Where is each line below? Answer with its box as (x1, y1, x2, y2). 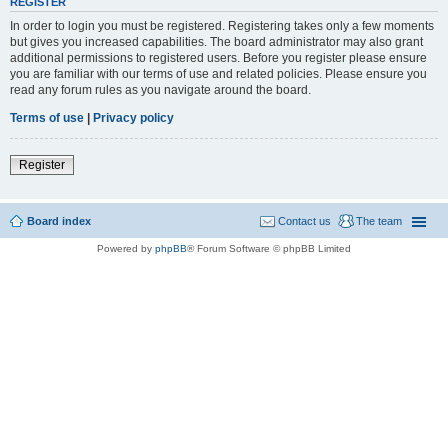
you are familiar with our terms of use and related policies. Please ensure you (10, 66, 427, 81)
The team (356, 214, 402, 227)
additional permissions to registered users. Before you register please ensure (10, 50, 427, 65)
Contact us (278, 214, 331, 227)
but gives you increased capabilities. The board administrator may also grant (10, 34, 423, 49)
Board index (27, 214, 91, 227)
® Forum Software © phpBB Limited (187, 242, 351, 254)
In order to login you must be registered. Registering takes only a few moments (10, 18, 434, 33)
